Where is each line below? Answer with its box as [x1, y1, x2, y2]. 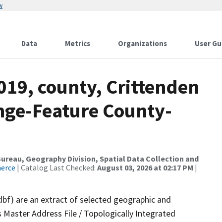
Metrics [65, 39, 90, 48]
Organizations [118, 39, 167, 48]
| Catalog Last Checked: [15, 163, 97, 172]
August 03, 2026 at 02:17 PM [97, 163, 193, 172]
